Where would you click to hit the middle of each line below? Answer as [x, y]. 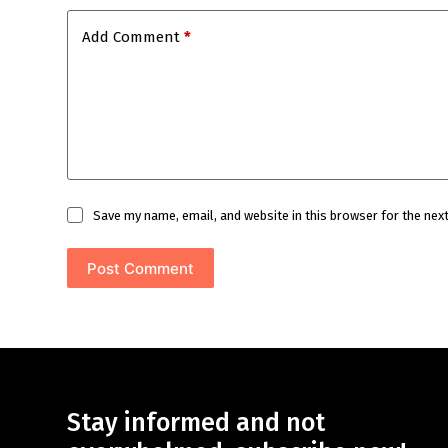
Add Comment [131, 37]
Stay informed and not [196, 423]
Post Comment [141, 268]
